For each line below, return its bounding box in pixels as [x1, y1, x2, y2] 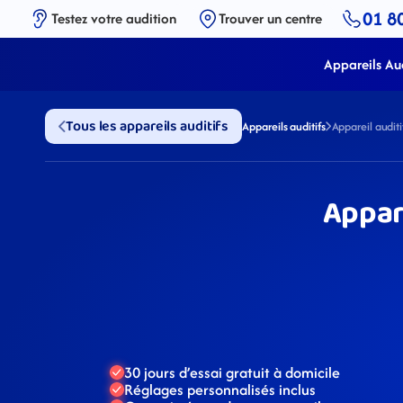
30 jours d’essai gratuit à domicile [124, 361, 340, 383]
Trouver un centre [219, 8, 322, 29]
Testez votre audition [51, 8, 176, 29]
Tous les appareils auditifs [66, 115, 229, 138]
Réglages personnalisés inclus [124, 378, 316, 400]
